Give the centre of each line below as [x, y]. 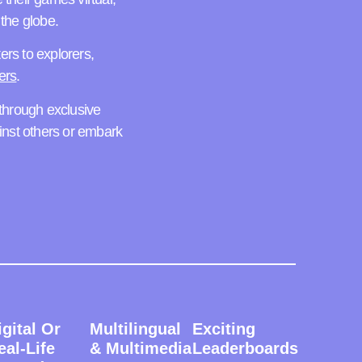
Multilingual [135, 329]
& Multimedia [140, 349]
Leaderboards [246, 349]
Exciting [224, 329]
